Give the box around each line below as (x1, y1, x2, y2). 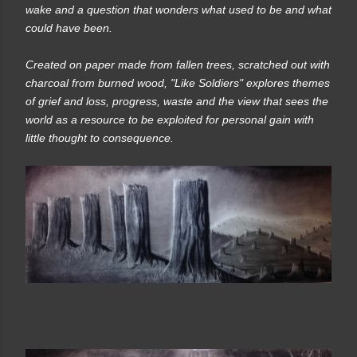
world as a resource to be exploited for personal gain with (25, 113, 314, 127)
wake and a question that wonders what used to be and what (25, 3, 331, 17)
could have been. (25, 22, 112, 35)
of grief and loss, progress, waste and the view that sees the (25, 95, 328, 108)
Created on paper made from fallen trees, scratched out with (25, 58, 330, 72)
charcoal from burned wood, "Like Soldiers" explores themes (25, 76, 330, 90)
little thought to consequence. (25, 131, 174, 145)
